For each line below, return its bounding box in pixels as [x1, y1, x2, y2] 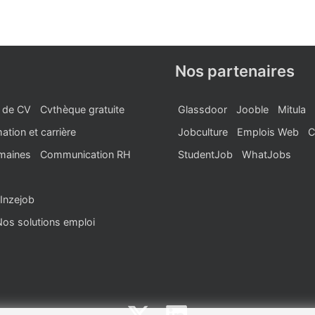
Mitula [278, 103, 306, 115]
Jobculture [178, 126, 228, 138]
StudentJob [178, 148, 233, 160]
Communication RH [40, 148, 131, 160]
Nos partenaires [175, 62, 295, 80]
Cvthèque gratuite [40, 103, 124, 115]
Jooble [236, 103, 269, 115]
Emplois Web [237, 126, 299, 138]
